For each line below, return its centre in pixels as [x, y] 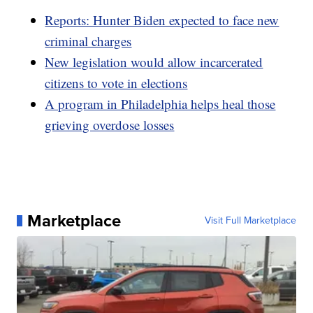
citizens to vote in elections [116, 82]
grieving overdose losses [110, 124]
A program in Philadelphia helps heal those [160, 103]
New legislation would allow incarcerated [154, 61]
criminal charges [88, 41]
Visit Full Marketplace [250, 220]
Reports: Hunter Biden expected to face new [162, 20]
